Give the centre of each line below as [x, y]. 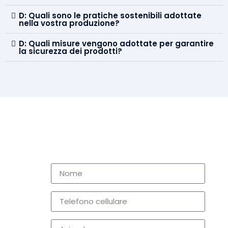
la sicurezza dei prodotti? [70, 51]
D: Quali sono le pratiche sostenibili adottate [110, 15]
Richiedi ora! [99, 145]
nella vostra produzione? [69, 23]
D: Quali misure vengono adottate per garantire [116, 43]
